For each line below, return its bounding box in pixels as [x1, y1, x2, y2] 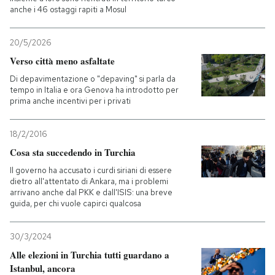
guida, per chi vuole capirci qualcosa [10, 198, 141, 209]
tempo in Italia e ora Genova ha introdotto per [10, 85, 179, 95]
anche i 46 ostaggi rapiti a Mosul [10, 4, 126, 15]
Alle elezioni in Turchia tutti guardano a [10, 248, 169, 261]
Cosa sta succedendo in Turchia [10, 145, 136, 159]
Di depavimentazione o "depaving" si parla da [10, 74, 176, 84]
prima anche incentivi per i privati [10, 96, 131, 106]
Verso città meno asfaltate [10, 54, 115, 68]
